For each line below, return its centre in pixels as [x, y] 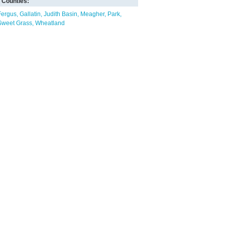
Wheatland [50, 23]
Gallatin [30, 14]
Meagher [92, 14]
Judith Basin [61, 14]
